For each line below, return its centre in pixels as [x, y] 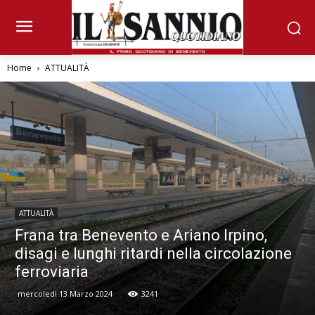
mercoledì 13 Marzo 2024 [65, 294]
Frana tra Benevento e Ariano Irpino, [141, 236]
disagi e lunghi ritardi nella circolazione [153, 254]
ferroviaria [52, 272]
